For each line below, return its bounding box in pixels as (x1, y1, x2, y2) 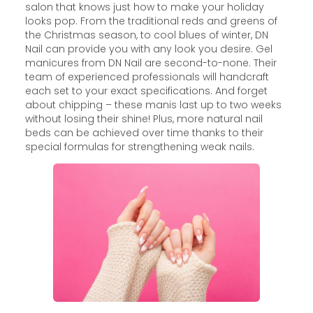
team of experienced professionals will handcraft (24, 69, 269, 84)
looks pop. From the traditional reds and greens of (24, 13, 277, 28)
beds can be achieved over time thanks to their (24, 125, 263, 140)
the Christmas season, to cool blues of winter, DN (24, 27, 268, 42)
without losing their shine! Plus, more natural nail (24, 111, 263, 126)
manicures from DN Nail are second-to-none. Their (24, 55, 277, 70)
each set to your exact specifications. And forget (24, 83, 268, 98)
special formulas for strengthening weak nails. (24, 139, 254, 154)
